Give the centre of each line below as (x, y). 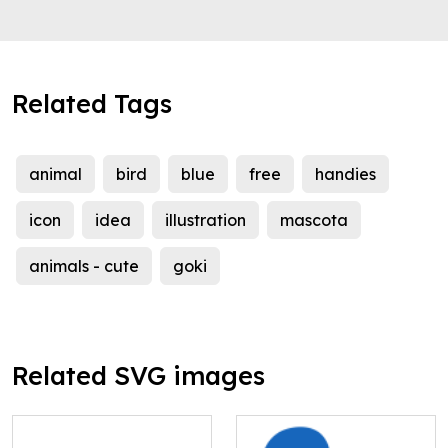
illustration (205, 220)
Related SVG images (138, 376)
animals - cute (84, 266)
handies (345, 174)
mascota (314, 220)
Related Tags (92, 104)
